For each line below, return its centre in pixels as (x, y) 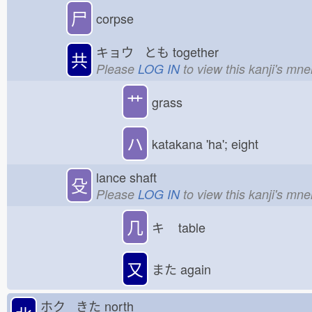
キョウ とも (133, 51)
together (199, 51)
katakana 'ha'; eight (205, 143)
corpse (115, 18)
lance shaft (132, 177)
